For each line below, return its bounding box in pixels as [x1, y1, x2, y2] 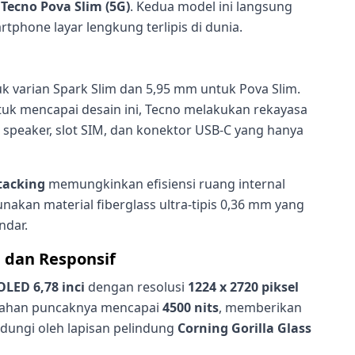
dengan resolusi [85, 278, 188, 296]
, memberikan [219, 299, 302, 317]
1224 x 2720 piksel [188, 278, 299, 296]
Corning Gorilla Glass [177, 319, 311, 338]
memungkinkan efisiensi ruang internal [45, 175, 285, 193]
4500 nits [162, 299, 219, 317]
